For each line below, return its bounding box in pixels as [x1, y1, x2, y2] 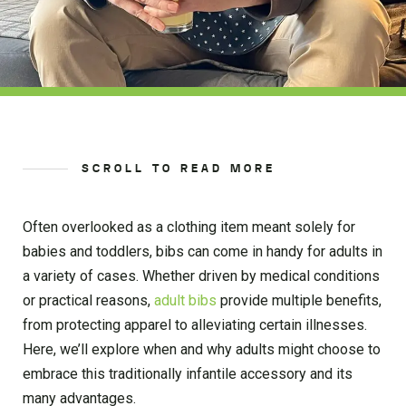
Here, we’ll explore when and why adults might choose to [23, 340, 381, 358]
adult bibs [154, 291, 217, 309]
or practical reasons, [23, 291, 154, 309]
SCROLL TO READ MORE [82, 159, 275, 177]
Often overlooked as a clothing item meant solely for [23, 217, 355, 236]
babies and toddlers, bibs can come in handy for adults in [23, 242, 382, 260]
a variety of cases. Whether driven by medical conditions [23, 266, 380, 285]
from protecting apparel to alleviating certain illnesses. [23, 315, 367, 333]
